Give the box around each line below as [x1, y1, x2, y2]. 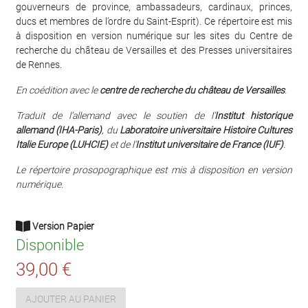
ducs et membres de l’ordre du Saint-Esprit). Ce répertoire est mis [16, 15, 292, 27]
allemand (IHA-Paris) [16, 124, 102, 135]
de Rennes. [16, 58, 62, 70]
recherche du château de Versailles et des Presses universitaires [16, 44, 292, 56]
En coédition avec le [16, 84, 100, 96]
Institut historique [214, 109, 292, 121]
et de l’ [108, 138, 135, 150]
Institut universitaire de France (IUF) [135, 138, 283, 150]
